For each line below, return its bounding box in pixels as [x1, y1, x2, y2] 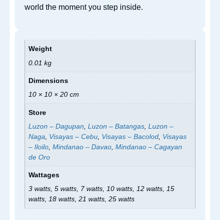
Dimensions [28, 77, 69, 85]
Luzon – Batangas [88, 122, 145, 130]
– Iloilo [28, 142, 49, 151]
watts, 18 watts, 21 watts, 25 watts [28, 195, 135, 203]
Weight [28, 45, 53, 53]
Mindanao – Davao [53, 142, 112, 151]
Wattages [28, 171, 60, 179]
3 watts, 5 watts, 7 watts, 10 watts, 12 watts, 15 [28, 185, 175, 193]
